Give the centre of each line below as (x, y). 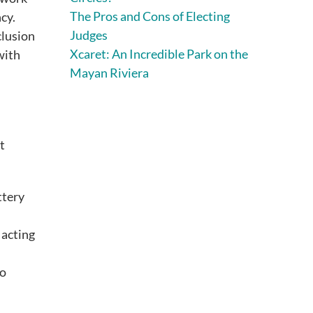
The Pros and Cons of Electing (150, 16)
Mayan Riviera (109, 72)
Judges (89, 35)
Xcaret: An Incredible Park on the (159, 53)
